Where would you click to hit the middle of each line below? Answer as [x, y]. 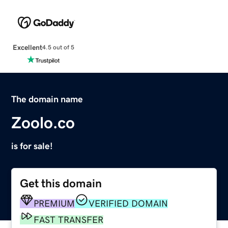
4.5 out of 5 [58, 48]
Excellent [27, 47]
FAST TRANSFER [69, 220]
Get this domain [61, 183]
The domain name [47, 99]
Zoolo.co [43, 122]
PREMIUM [54, 203]
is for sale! [32, 146]
